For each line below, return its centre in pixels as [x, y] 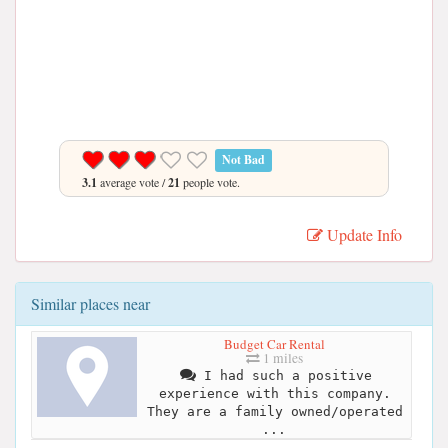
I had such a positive [283, 375]
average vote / [132, 182]
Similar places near [90, 303]
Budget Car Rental [274, 343]
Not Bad [244, 159]
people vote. [210, 182]
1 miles [281, 357]
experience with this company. [274, 393]
